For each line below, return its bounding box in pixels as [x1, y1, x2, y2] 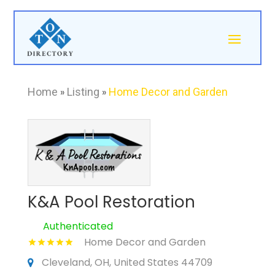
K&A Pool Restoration [27, 191, 195, 214]
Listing [66, 85, 99, 99]
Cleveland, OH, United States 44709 [41, 255, 212, 270]
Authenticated [42, 219, 113, 234]
